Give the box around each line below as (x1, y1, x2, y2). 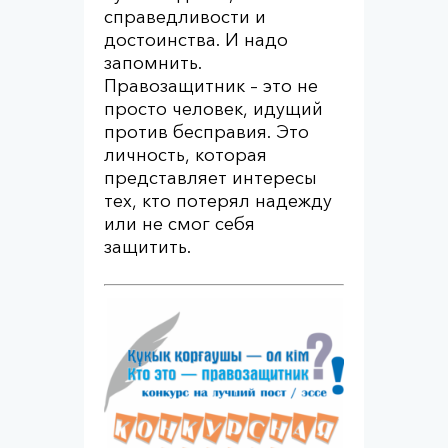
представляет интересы (104, 167, 317, 189)
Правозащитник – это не (104, 75, 318, 97)
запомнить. (104, 52, 202, 74)
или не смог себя (104, 213, 255, 235)
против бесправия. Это (104, 121, 309, 143)
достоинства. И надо (104, 29, 288, 51)
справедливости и (104, 6, 266, 28)
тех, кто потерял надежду (104, 190, 332, 212)
